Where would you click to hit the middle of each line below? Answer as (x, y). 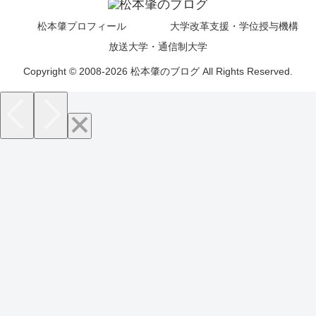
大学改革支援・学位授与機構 (234, 26)
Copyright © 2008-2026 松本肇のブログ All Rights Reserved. (158, 71)
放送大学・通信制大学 (158, 46)
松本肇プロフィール (82, 26)
